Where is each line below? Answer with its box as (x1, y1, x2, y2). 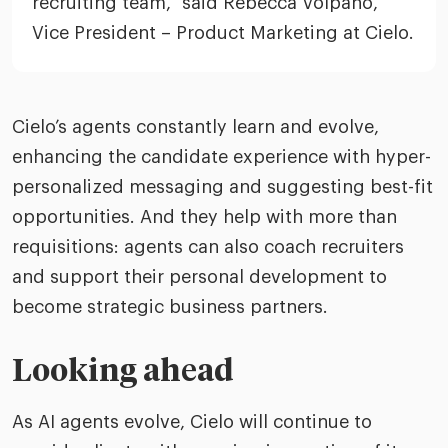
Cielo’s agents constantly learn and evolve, (12, 118, 379, 136)
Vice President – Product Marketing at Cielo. (32, 24, 414, 42)
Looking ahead (12, 357, 234, 388)
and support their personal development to (12, 268, 387, 286)
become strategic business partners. (12, 298, 328, 316)
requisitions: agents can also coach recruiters (12, 238, 404, 256)
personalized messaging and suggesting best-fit (12, 178, 433, 196)
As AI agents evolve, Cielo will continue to (12, 413, 372, 431)
